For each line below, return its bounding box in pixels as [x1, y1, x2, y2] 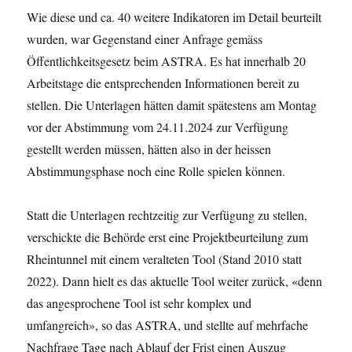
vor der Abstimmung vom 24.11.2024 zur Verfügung [27, 119, 289, 135]
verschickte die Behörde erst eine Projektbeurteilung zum [27, 229, 309, 245]
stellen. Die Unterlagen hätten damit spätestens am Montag [27, 97, 317, 113]
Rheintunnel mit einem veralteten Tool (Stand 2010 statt [27, 251, 302, 267]
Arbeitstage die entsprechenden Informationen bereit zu [27, 75, 300, 91]
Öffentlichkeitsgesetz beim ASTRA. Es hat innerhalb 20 [27, 53, 306, 69]
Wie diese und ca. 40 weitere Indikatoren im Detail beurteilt [27, 9, 322, 25]
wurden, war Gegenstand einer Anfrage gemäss [27, 31, 263, 47]
